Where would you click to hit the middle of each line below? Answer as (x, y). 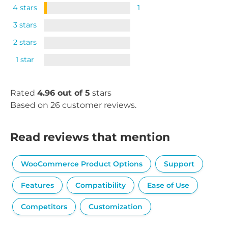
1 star (25, 60)
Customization (116, 207)
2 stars (25, 42)
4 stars (25, 8)
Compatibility (101, 185)
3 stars (25, 25)
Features (37, 185)
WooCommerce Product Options (82, 164)
